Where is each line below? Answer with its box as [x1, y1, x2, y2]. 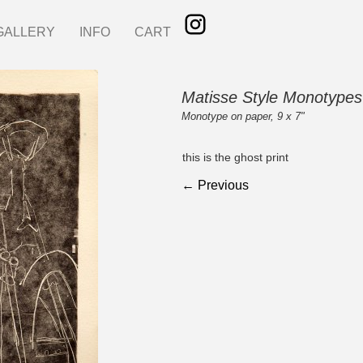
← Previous [181, 177, 249, 192]
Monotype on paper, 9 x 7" [181, 110, 305, 122]
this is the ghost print [182, 150, 289, 164]
